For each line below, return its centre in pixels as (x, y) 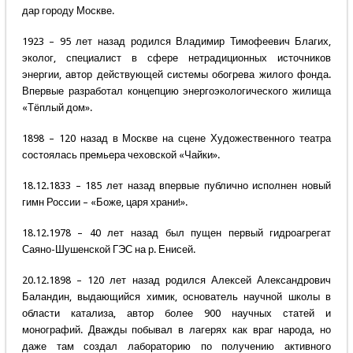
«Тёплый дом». (57, 108)
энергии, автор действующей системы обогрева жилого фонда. (176, 75)
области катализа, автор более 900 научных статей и (176, 314)
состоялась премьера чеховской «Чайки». (121, 155)
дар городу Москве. (68, 11)
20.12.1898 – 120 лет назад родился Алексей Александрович (176, 281)
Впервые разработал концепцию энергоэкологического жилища (176, 91)
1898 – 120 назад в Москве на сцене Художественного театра (176, 139)
